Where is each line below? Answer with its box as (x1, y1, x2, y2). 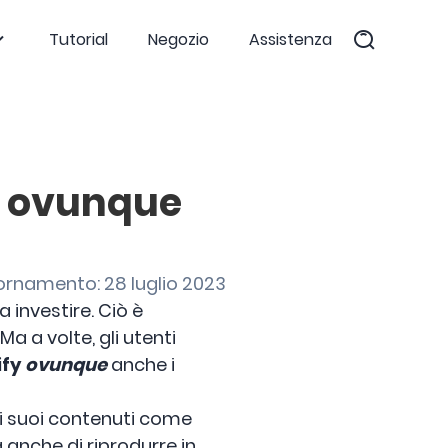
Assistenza (249, 28, 332, 51)
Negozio (148, 28, 209, 51)
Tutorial (49, 28, 108, 51)
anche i (107, 352, 175, 377)
